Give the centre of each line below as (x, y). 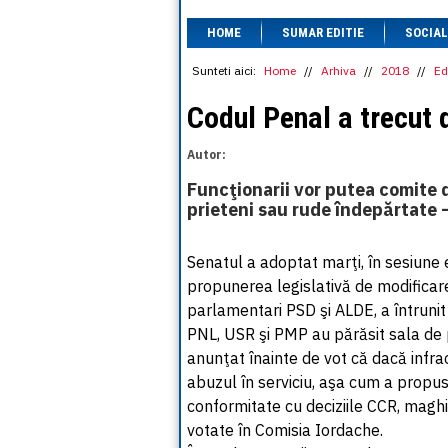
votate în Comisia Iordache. (285, 430)
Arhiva (338, 70)
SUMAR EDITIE (323, 32)
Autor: (206, 154)
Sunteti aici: (224, 70)
